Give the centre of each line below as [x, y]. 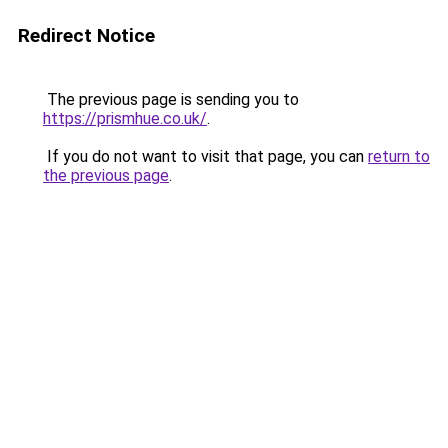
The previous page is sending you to [171, 99]
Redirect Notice [86, 35]
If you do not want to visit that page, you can [205, 156]
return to [399, 156]
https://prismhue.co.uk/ [125, 118]
